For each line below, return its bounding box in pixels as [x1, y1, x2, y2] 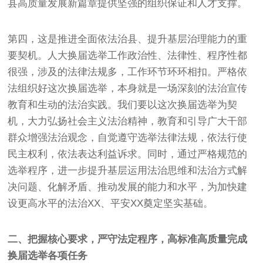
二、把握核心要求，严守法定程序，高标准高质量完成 [8, 233, 248, 245]
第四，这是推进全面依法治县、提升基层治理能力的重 [8, 33, 248, 45]
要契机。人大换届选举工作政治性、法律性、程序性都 [8, 49, 248, 61]
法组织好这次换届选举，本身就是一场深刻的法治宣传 [8, 82, 248, 94]
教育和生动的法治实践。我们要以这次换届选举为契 [8, 99, 238, 110]
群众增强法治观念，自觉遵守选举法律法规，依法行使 [8, 131, 248, 143]
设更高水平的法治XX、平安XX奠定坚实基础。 [8, 197, 214, 209]
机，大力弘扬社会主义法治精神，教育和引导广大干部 [8, 115, 248, 127]
